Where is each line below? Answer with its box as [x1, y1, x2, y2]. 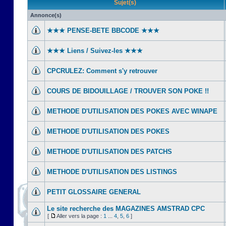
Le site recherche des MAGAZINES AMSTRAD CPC [47, 205, 205, 212]
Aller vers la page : [56, 213, 103, 219]
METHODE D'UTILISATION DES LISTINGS [47, 168, 177, 176]
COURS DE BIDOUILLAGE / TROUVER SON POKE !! [47, 87, 209, 95]
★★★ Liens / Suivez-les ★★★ [47, 47, 143, 54]
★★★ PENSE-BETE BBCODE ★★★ [47, 27, 159, 34]
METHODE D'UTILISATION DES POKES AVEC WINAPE [47, 107, 217, 115]
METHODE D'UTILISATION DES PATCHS [47, 148, 172, 155]
